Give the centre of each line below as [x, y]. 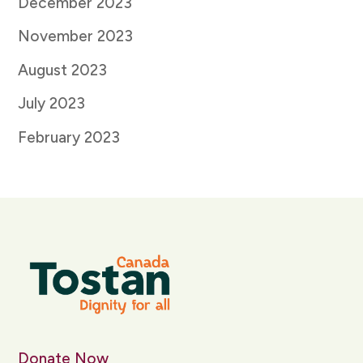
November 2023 [76, 36]
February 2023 [69, 137]
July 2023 [52, 104]
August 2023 [63, 70]
